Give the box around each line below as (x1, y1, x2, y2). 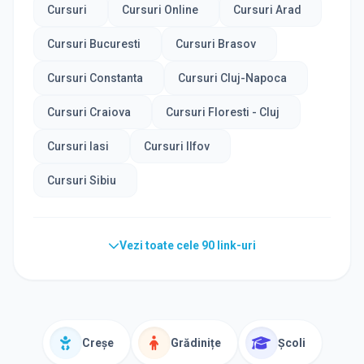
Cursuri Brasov (175, 37, 256, 50)
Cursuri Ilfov (143, 139, 210, 153)
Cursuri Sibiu (47, 173, 116, 187)
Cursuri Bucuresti (47, 37, 141, 50)
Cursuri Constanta (47, 71, 143, 84)
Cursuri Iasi (47, 139, 109, 153)
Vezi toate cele (119, 238, 199, 252)
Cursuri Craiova (47, 105, 131, 119)
